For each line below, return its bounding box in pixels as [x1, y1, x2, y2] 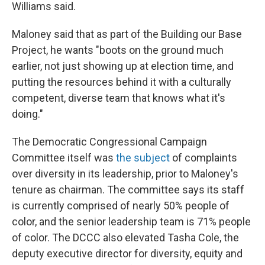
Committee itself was [12, 151, 116, 164]
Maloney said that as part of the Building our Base [12, 28, 242, 41]
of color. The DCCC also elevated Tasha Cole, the [12, 231, 239, 244]
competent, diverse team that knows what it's [12, 92, 225, 105]
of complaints [170, 151, 237, 164]
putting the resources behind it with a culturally [12, 76, 231, 89]
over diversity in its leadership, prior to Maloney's [12, 167, 238, 180]
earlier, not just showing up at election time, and [12, 60, 234, 73]
